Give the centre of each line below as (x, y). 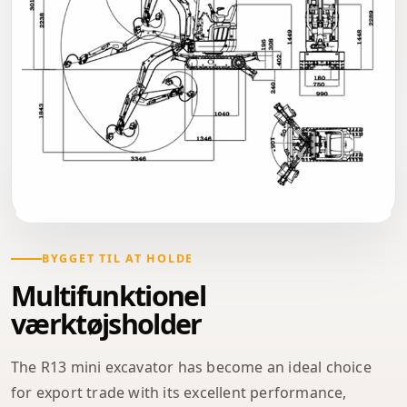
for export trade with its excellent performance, (179, 392)
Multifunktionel (108, 295)
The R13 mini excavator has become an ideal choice (191, 367)
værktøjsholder (106, 323)
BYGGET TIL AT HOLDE (118, 258)
